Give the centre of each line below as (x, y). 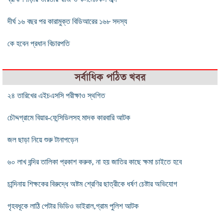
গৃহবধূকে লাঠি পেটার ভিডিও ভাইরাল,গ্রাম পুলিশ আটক (73, 206)
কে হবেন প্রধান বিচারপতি (39, 43)
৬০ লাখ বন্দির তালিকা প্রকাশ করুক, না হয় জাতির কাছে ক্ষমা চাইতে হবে (95, 162)
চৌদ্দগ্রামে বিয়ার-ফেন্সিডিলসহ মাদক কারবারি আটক (69, 117)
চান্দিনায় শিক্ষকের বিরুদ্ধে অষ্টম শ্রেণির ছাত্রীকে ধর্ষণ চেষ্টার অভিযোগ (92, 184)
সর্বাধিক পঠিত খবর (110, 77)
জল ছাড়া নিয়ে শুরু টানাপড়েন (43, 139)
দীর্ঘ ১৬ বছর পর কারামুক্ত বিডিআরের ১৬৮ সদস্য (67, 21)
